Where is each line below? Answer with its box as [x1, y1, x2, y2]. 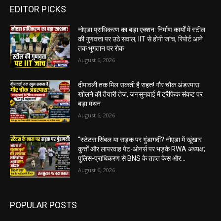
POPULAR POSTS [10, 200, 77, 211]
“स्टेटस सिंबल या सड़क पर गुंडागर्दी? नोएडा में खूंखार [78, 136, 202, 144]
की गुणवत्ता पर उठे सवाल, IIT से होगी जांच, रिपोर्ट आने [78, 35, 203, 43]
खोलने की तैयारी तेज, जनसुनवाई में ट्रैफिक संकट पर [78, 90, 203, 98]
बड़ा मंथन [78, 99, 101, 108]
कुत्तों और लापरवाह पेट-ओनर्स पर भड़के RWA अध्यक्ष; [78, 145, 206, 153]
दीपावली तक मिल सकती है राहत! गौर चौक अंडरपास [78, 80, 200, 89]
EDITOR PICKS [10, 4, 66, 15]
